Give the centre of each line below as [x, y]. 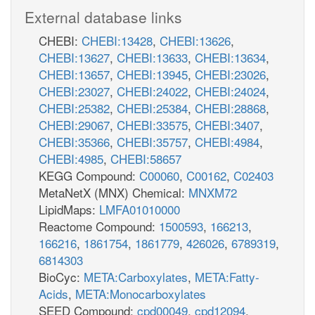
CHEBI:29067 [74, 124]
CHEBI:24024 [230, 91]
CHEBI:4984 [227, 141]
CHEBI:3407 [227, 124]
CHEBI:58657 [146, 158]
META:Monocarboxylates [141, 293]
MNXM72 [213, 192]
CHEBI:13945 [152, 74]
